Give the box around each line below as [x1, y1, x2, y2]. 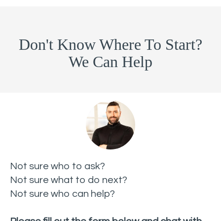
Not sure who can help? [10, 188, 115, 199]
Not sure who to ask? [10, 161, 105, 171]
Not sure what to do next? [10, 175, 127, 185]
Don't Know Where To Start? [19, 35, 202, 53]
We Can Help [69, 52, 152, 71]
